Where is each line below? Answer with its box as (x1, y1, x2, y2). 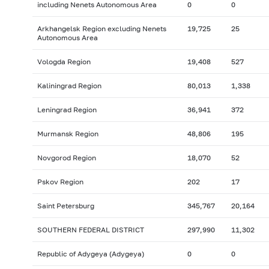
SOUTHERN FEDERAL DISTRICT (37, 225, 144, 235)
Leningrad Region (37, 105, 97, 115)
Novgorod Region (37, 153, 96, 163)
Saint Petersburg (37, 201, 94, 211)
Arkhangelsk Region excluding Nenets (37, 24, 166, 34)
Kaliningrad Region (37, 81, 101, 91)
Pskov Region (37, 177, 83, 187)
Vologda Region (37, 57, 91, 67)
